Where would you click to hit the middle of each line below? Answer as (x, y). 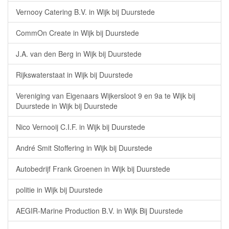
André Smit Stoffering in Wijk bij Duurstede (84, 148)
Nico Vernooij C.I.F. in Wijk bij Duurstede (81, 127)
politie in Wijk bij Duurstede (59, 190)
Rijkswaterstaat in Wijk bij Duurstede (74, 75)
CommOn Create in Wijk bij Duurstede (77, 33)
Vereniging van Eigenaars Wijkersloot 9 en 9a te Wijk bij (106, 96)
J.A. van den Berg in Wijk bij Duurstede (79, 54)
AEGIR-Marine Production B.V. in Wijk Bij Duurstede (99, 211)
